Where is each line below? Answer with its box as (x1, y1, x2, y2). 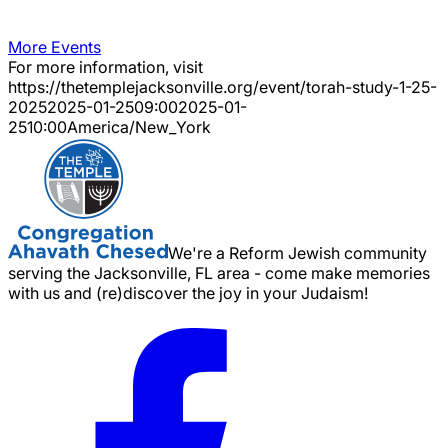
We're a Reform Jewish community (168, 242, 427, 263)
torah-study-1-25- (306, 76, 437, 97)
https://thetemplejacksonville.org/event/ (8, 76, 306, 97)
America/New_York (67, 116, 211, 137)
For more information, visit (8, 56, 203, 77)
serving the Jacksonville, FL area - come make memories (8, 262, 430, 283)
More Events (8, 36, 101, 57)
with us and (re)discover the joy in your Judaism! (8, 282, 368, 303)
